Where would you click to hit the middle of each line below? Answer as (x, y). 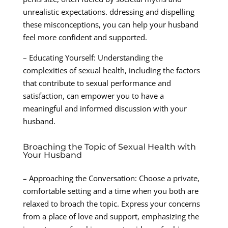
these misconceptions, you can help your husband (110, 25)
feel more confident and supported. (85, 37)
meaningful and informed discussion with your (105, 109)
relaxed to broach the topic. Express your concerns (111, 204)
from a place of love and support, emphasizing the (111, 217)
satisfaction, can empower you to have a (93, 96)
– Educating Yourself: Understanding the (93, 58)
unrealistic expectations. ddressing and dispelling (108, 12)
